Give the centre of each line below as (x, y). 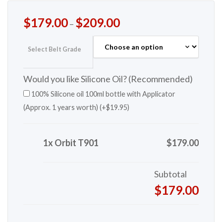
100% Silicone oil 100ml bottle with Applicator (102, 94)
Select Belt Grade (54, 50)
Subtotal (171, 174)
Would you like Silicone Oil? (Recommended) (108, 79)
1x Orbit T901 (71, 143)
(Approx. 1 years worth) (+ (64, 108)
